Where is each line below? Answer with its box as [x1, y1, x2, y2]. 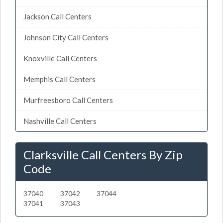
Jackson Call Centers [23, 11, 92, 21]
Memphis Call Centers [23, 74, 96, 84]
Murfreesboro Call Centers [23, 95, 113, 105]
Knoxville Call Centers [23, 53, 97, 63]
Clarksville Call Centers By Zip [23, 147, 183, 162]
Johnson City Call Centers [23, 32, 109, 42]
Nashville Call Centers [23, 116, 97, 125]
